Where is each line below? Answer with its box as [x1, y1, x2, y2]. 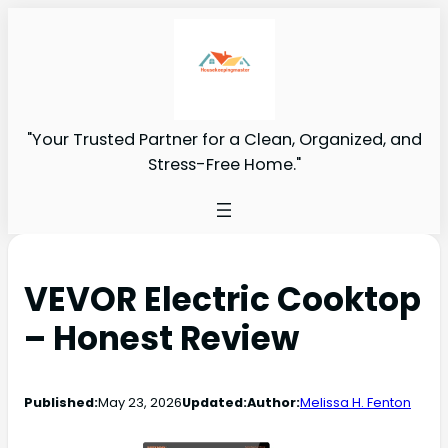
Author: [247, 392, 300, 412]
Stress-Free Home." [147, 152, 301, 176]
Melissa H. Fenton [300, 392, 411, 412]
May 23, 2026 [98, 392, 182, 412]
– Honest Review [24, 315, 299, 361]
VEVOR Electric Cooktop [24, 276, 421, 322]
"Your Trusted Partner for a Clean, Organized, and [26, 127, 422, 151]
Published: [24, 392, 98, 412]
